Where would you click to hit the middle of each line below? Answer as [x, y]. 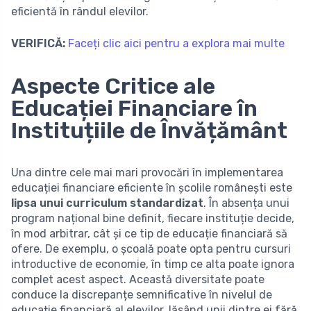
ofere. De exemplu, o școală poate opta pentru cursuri [151, 249]
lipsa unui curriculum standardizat [107, 203]
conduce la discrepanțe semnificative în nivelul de [142, 294]
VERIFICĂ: [38, 43]
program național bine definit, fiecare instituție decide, [153, 218]
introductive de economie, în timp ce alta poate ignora [153, 264]
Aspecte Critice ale [113, 86]
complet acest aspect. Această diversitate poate [138, 279]
